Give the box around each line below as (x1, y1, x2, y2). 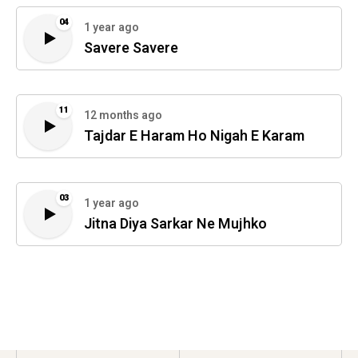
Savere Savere (84, 38, 178, 60)
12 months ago (84, 107, 162, 125)
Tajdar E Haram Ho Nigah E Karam (84, 125, 304, 148)
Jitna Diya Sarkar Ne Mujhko (84, 213, 267, 236)
